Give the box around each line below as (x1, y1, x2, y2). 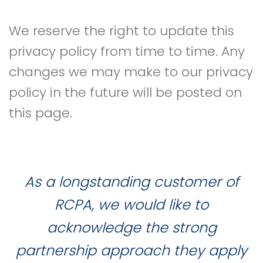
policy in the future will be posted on (9, 83, 242, 102)
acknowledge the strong (46, 218, 217, 237)
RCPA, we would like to (55, 195, 208, 214)
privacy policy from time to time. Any (9, 42, 245, 60)
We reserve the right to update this (9, 22, 234, 40)
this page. (9, 104, 72, 122)
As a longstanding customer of (24, 172, 239, 191)
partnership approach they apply (16, 241, 247, 260)
